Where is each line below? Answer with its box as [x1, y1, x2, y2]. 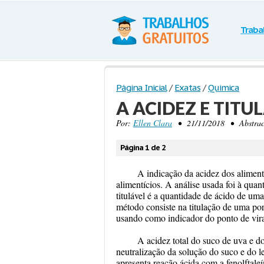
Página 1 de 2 [120, 143, 166, 153]
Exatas [174, 82, 201, 93]
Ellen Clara [133, 117, 172, 128]
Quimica [208, 82, 239, 93]
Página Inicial [116, 82, 167, 93]
